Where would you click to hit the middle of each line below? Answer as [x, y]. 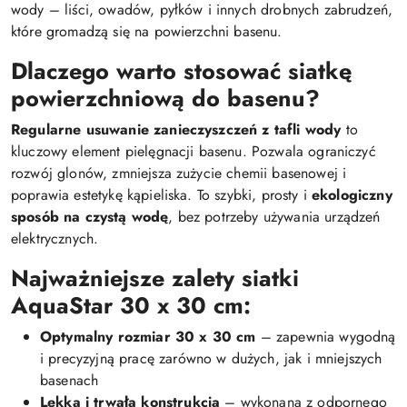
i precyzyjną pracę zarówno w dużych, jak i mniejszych [211, 359]
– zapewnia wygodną [326, 337]
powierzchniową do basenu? [165, 99]
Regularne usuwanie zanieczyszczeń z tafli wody [176, 130]
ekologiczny [352, 195]
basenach [69, 381]
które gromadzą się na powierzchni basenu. [147, 32]
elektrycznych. [55, 239]
